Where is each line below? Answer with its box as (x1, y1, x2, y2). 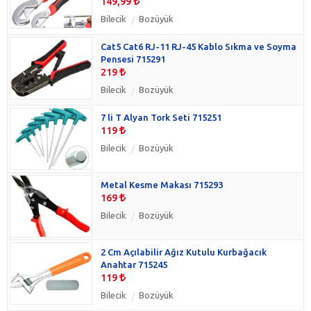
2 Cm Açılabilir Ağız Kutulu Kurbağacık (101, 246, 267, 257)
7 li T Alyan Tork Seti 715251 (101, 112, 221, 122)
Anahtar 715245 (101, 259, 167, 269)
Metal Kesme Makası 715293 (101, 179, 223, 190)
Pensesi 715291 (101, 53, 165, 64)
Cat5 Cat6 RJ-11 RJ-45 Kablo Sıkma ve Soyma (101, 41, 296, 51)
